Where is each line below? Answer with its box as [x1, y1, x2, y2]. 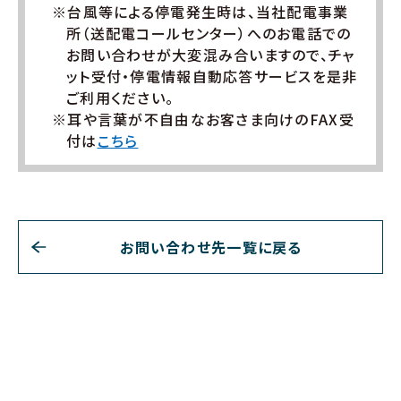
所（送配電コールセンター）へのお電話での [66, 22, 352, 44]
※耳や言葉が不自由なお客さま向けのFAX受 [52, 108, 354, 130]
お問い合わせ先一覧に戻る [120, 236, 303, 258]
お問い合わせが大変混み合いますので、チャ [66, 44, 355, 65]
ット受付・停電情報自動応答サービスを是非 [66, 65, 358, 87]
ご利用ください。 [66, 87, 175, 108]
